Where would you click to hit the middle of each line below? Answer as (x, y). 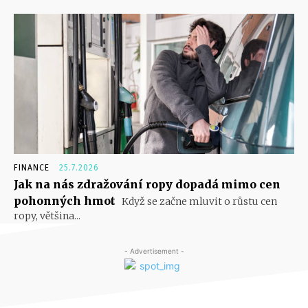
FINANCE (32, 167)
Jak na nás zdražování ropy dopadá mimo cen (147, 184)
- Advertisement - (154, 251)
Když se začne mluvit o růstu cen (198, 201)
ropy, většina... (47, 216)
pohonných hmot (65, 200)
